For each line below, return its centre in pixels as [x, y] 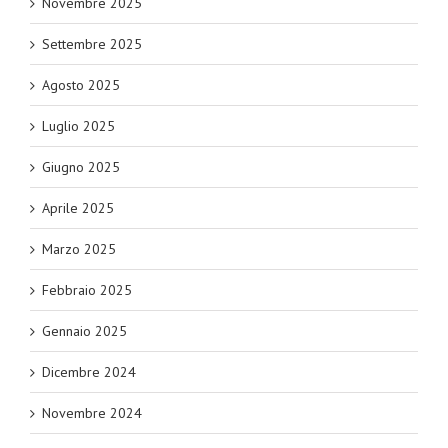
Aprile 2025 [78, 208]
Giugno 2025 [81, 167]
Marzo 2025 [79, 249]
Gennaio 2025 [84, 331]
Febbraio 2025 [87, 290]
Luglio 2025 [78, 126]
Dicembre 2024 [89, 372]
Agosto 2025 [81, 85]
